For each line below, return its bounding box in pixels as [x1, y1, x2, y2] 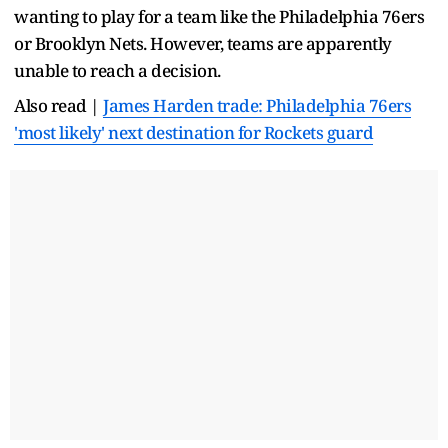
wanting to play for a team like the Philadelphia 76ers [14, 4, 424, 28]
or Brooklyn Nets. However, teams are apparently [14, 31, 392, 55]
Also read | [14, 93, 103, 117]
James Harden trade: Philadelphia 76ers [103, 93, 411, 117]
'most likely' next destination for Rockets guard [14, 120, 373, 144]
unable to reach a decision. [14, 58, 224, 82]
